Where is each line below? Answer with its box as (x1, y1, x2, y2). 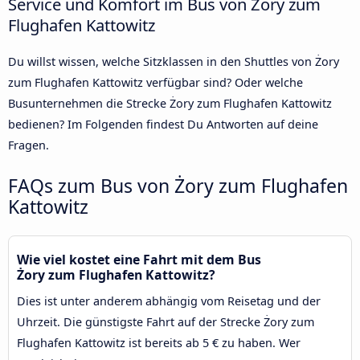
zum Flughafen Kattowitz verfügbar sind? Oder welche (8, 75, 303, 91)
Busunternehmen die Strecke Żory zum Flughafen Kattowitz (8, 96, 332, 112)
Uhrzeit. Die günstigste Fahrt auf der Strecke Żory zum (17, 313, 314, 329)
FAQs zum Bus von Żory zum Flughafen (8, 172, 348, 198)
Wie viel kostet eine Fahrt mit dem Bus (17, 250, 261, 268)
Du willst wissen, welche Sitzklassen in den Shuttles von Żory (8, 54, 339, 70)
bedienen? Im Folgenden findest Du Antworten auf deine (8, 117, 318, 133)
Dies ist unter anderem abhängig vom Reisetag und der (17, 292, 321, 309)
